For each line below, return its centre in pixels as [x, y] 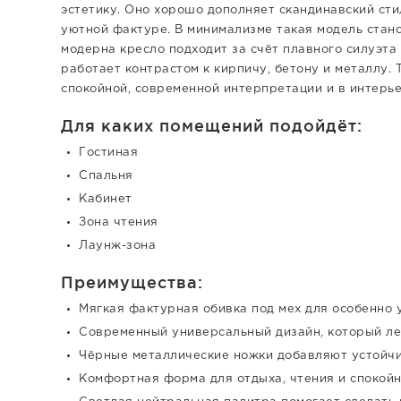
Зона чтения [119, 222]
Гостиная [108, 152]
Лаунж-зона [117, 245]
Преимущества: [132, 282]
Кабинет [106, 199]
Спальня [106, 175]
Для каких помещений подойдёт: [212, 125]
